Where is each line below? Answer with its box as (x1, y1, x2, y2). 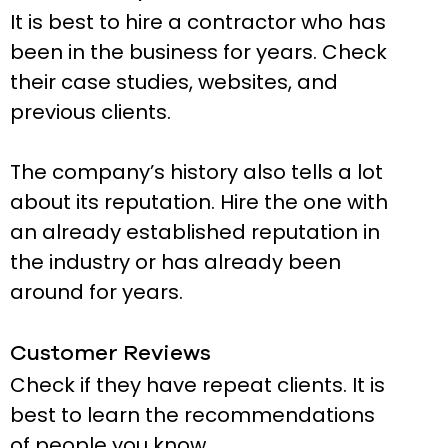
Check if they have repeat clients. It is (10, 371, 385, 400)
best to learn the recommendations (10, 401, 375, 430)
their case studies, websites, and (10, 68, 338, 97)
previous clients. (10, 98, 176, 127)
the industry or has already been (10, 248, 341, 277)
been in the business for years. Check (10, 38, 387, 67)
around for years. (10, 278, 183, 307)
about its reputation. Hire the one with (10, 188, 388, 217)
